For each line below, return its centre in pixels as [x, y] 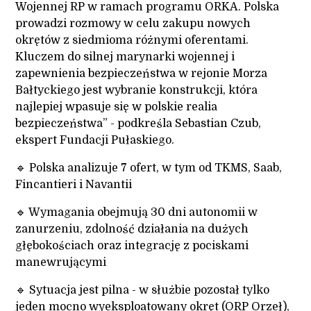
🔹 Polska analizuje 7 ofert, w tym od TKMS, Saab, [149, 168]
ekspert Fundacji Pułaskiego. [95, 141]
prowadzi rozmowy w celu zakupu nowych [133, 24]
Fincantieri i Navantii [74, 185]
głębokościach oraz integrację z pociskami [132, 246]
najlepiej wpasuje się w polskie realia [117, 107]
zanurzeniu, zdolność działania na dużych [132, 229]
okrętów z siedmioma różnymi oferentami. [132, 41]
